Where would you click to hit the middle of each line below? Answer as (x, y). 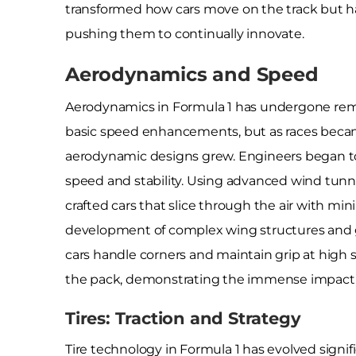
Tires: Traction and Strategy (183, 318)
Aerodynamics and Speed (192, 74)
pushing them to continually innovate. (185, 33)
